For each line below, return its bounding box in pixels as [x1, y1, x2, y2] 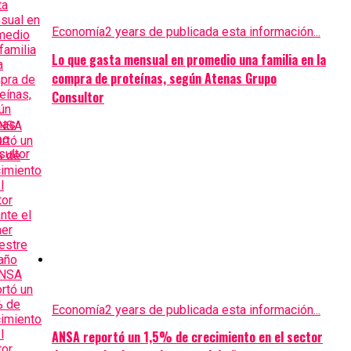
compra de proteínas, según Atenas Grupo [51, 68, 277, 88]
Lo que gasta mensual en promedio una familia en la [51, 49, 326, 69]
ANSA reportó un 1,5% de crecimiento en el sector [51, 327, 323, 346]
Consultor [51, 87, 104, 107]
